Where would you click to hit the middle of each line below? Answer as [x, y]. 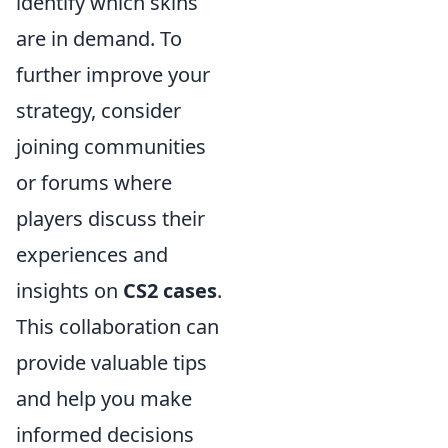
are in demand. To [99, 38]
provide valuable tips [111, 362]
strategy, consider [98, 110]
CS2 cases [170, 290]
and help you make [104, 398]
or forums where [94, 182]
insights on [69, 290]
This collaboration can [117, 326]
